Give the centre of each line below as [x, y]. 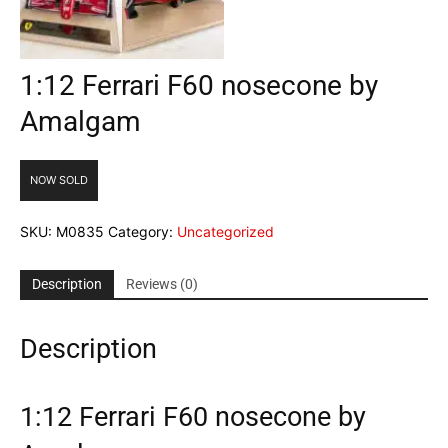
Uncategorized [225, 231]
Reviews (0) [162, 283]
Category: [142, 231]
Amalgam [80, 121]
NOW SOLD [59, 179]
